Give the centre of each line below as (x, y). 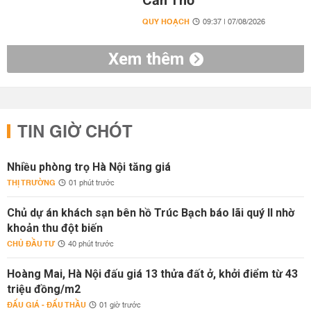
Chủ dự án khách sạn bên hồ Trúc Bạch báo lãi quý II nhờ (151, 213)
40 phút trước (91, 244)
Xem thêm (146, 59)
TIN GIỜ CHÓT (75, 133)
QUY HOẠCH (166, 22)
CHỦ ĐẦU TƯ (31, 244)
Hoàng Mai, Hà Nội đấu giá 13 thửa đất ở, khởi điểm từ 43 (152, 274)
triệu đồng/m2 (44, 289)
